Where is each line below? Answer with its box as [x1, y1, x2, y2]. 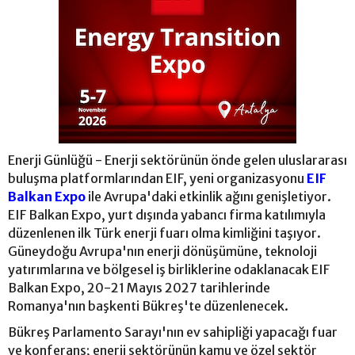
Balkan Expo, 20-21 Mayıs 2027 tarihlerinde [8, 279, 270, 296]
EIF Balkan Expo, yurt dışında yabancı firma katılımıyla [8, 206, 326, 223]
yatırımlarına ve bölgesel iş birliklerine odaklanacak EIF [8, 261, 330, 277]
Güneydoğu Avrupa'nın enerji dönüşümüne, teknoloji [8, 242, 317, 259]
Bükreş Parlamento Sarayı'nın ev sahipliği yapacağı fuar [8, 323, 338, 340]
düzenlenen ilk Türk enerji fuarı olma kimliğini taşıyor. [8, 224, 321, 241]
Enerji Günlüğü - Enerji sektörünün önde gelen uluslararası [8, 151, 347, 168]
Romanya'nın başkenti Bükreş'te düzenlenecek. [8, 297, 288, 314]
